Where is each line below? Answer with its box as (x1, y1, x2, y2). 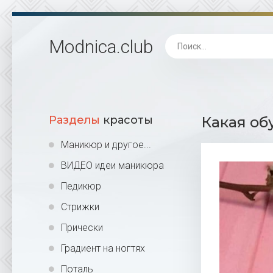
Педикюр (61, 180, 101, 192)
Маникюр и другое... (61, 139, 151, 151)
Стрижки (61, 201, 99, 213)
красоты (100, 113, 153, 127)
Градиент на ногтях (61, 243, 145, 254)
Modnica (49, 35, 116, 57)
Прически (61, 222, 103, 233)
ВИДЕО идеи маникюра (61, 160, 164, 171)
